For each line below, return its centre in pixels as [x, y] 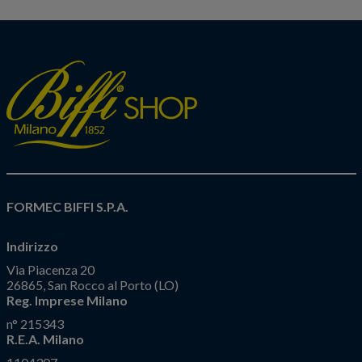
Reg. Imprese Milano [67, 300]
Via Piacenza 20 [50, 269]
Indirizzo [32, 246]
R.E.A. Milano [45, 339]
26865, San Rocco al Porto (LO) [92, 284]
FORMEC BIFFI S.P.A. [67, 206]
